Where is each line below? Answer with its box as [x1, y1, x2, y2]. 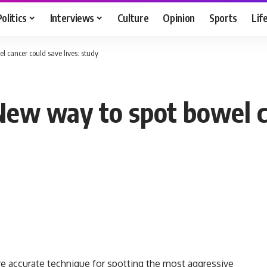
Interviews [49, 11, 95, 24]
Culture [117, 11, 149, 24]
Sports [209, 11, 238, 24]
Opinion [163, 11, 195, 24]
